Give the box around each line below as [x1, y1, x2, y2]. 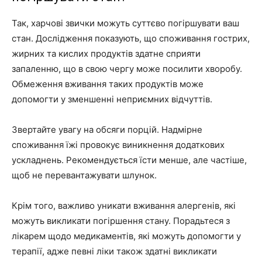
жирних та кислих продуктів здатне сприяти [12, 48, 201, 60]
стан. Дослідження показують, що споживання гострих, [12, 33, 250, 44]
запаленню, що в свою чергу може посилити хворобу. [12, 63, 242, 75]
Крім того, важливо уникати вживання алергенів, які [12, 200, 236, 212]
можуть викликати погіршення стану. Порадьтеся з [12, 215, 230, 227]
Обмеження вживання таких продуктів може [12, 78, 204, 90]
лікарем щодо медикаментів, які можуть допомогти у [12, 230, 241, 242]
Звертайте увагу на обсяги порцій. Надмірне [12, 124, 202, 136]
